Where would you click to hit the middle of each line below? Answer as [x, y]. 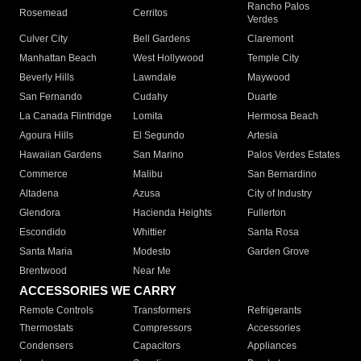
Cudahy [151, 97]
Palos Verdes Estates [293, 155]
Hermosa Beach [282, 116]
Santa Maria [46, 252]
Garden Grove [278, 252]
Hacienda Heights [173, 213]
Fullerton [266, 213]
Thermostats [46, 328]
